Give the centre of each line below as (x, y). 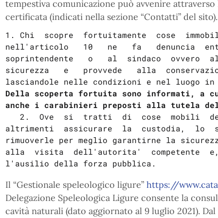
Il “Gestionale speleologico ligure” (76, 185)
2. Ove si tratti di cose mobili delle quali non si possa (12, 117)
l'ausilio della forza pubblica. (81, 163)
